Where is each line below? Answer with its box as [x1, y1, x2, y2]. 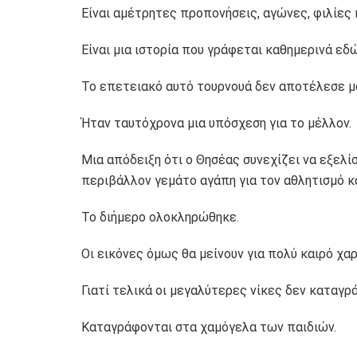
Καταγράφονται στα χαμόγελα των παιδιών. [81, 319, 336, 335]
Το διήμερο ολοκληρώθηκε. [81, 209, 239, 225]
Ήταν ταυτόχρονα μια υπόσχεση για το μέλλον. [81, 115, 351, 131]
